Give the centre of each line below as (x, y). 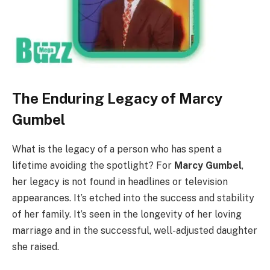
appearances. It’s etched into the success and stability (133, 198)
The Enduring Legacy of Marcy (117, 98)
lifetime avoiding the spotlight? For (93, 165)
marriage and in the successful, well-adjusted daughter (135, 230)
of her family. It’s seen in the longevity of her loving (127, 214)
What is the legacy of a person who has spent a (117, 149)
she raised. (36, 246)
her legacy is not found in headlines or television (120, 181)
